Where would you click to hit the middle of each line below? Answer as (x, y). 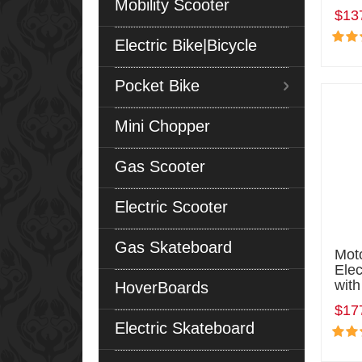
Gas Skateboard (173, 247)
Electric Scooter (171, 206)
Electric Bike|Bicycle (186, 45)
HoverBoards (162, 287)
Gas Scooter (160, 166)
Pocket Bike (157, 85)
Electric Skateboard (185, 328)
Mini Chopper (162, 126)
